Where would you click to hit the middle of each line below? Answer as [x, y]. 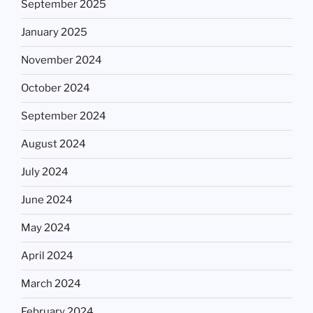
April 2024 [47, 256]
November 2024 [61, 60]
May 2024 [46, 228]
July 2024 [45, 172]
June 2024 [47, 200]
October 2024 [56, 88]
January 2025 [54, 32]
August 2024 [53, 144]
